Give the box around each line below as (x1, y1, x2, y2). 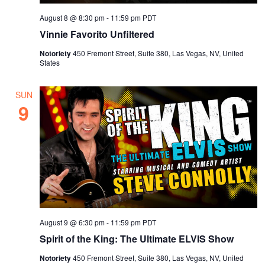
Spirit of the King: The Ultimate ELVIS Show (40, 232, 234, 246)
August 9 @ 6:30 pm (40, 217, 105, 228)
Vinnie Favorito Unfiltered (40, 27, 155, 41)
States (40, 57, 60, 67)
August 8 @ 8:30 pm (40, 12, 105, 22)
